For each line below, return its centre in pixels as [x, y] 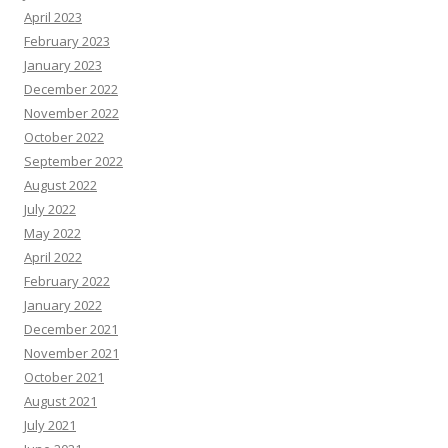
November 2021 [71, 353]
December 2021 [71, 329]
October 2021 [64, 377]
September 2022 [73, 161]
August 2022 [60, 185]
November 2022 [71, 113]
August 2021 [60, 401]
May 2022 [52, 233]
